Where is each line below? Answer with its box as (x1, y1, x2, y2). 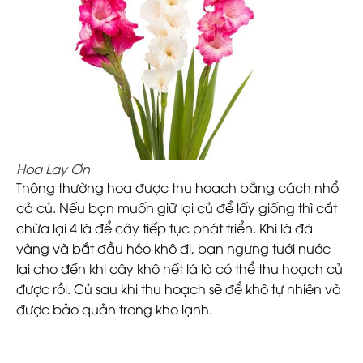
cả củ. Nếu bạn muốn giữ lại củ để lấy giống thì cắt (16, 198, 337, 216)
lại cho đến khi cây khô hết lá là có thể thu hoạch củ (16, 258, 343, 277)
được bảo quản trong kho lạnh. (16, 299, 216, 318)
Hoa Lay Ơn (16, 159, 90, 177)
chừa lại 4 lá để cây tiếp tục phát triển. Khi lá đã (16, 218, 313, 237)
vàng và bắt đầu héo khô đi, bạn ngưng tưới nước (16, 238, 331, 257)
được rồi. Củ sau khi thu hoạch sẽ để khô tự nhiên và (16, 279, 341, 297)
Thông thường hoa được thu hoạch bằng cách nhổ (16, 177, 339, 196)
